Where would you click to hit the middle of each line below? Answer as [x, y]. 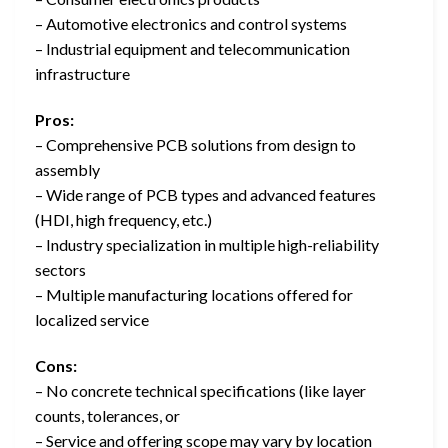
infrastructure [82, 74]
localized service [92, 319]
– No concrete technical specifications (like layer [200, 390]
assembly [67, 169]
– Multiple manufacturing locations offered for [194, 294]
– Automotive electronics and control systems [191, 24]
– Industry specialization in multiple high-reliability [207, 244]
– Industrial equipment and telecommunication [192, 49]
